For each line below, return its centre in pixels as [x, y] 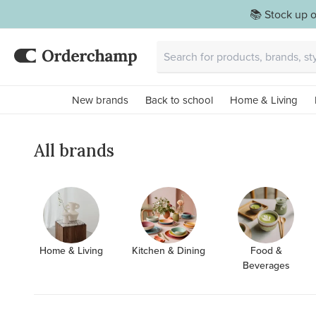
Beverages [266, 265]
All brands [74, 150]
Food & [266, 250]
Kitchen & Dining [169, 250]
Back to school [179, 100]
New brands [100, 100]
